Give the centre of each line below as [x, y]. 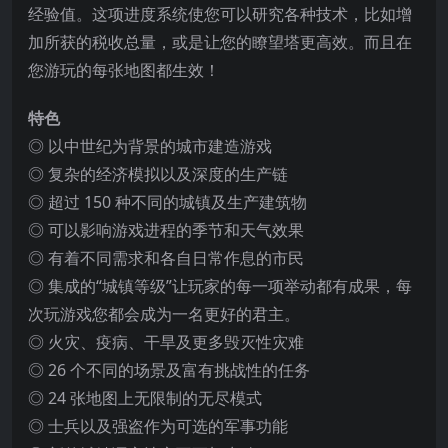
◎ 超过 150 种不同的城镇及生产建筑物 [167, 201]
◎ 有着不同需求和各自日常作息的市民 [166, 257]
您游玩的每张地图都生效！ [124, 69]
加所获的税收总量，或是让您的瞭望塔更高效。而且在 [220, 41]
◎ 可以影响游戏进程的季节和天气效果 [166, 229]
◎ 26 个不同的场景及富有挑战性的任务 [169, 369]
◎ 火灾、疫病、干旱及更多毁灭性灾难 [166, 341]
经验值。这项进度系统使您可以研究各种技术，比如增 [220, 13]
